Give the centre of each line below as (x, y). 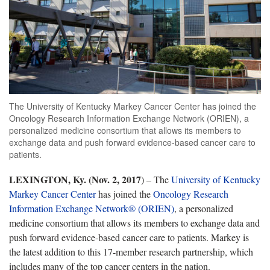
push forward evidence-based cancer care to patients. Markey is (129, 237)
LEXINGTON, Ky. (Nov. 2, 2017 (75, 179)
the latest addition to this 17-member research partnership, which (131, 251)
